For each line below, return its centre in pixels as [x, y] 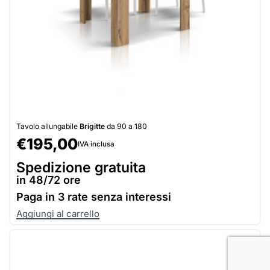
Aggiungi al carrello [58, 214]
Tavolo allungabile [48, 126]
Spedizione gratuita [81, 167]
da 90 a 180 [126, 126]
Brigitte [92, 126]
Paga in [37, 196]
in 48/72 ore [49, 180]
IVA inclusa [96, 144]
